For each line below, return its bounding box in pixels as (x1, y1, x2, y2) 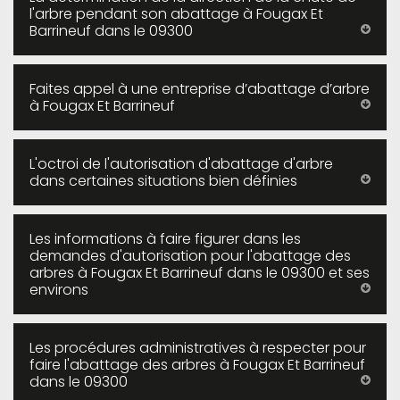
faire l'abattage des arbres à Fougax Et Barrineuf (29, 354, 365, 375)
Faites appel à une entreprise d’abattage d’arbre (29, 79, 370, 99)
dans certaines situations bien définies (29, 171, 297, 191)
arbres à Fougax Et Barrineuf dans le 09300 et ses (29, 262, 370, 283)
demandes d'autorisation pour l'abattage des (29, 246, 351, 266)
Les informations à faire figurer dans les (29, 229, 301, 249)
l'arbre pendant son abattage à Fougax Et (29, 4, 323, 24)
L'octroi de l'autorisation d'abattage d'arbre (29, 154, 333, 174)
